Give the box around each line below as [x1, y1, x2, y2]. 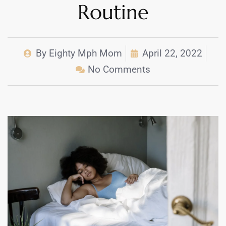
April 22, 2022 [142, 47, 202, 60]
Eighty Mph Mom [46, 47, 122, 60]
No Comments [88, 64, 150, 76]
